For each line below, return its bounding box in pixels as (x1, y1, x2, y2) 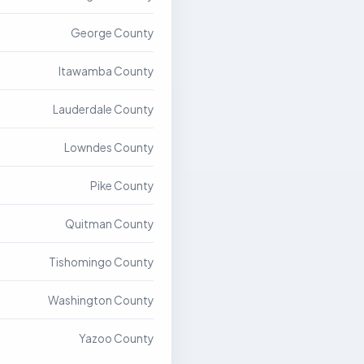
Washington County (48, 293, 154, 307)
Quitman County (65, 217, 154, 231)
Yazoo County (79, 331, 154, 345)
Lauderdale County (53, 102, 154, 116)
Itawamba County (58, 64, 154, 78)
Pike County (90, 179, 154, 193)
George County (71, 26, 154, 40)
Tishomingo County (49, 255, 154, 269)
